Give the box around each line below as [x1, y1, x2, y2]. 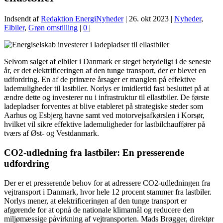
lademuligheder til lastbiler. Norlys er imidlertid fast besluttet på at [4, 84, 209, 93]
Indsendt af [4, 14, 41, 23]
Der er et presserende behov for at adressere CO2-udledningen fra [4, 178, 210, 187]
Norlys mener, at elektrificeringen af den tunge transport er [4, 196, 187, 205]
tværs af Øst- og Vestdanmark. [4, 129, 99, 138]
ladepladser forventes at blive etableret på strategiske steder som [4, 102, 203, 111]
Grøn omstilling [28, 23, 78, 32]
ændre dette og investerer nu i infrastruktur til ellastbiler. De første [4, 93, 209, 102]
